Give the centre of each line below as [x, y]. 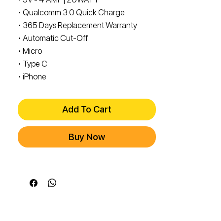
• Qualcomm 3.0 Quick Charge [71, 13]
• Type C [33, 64]
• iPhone [32, 77]
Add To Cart [87, 110]
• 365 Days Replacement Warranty [77, 25]
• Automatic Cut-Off [53, 38]
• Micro [30, 51]
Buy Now [87, 137]
